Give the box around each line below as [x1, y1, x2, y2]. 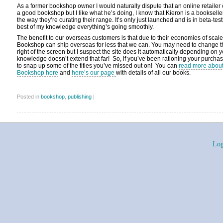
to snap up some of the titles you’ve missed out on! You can [17, 62, 179, 70]
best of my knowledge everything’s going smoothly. [17, 23, 154, 30]
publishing [68, 94, 92, 100]
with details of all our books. [116, 69, 191, 77]
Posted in [17, 94, 41, 100]
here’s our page [72, 69, 116, 77]
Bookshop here [17, 69, 58, 77]
